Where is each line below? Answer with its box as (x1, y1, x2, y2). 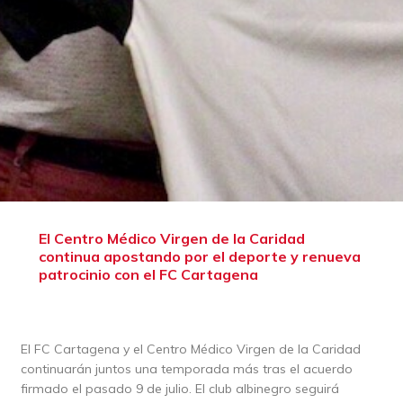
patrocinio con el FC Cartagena (38, 264, 258, 283)
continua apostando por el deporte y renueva (38, 246, 361, 265)
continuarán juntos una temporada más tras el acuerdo (20, 360, 353, 377)
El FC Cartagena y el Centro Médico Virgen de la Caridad (20, 340, 361, 357)
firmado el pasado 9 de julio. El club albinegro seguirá (20, 380, 339, 397)
